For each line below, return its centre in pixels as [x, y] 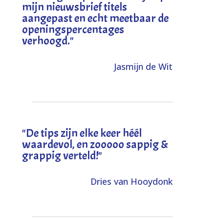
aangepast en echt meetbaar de [95, 18]
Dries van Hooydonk [132, 181]
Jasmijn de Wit [143, 66]
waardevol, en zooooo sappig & [95, 144]
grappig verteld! [60, 155]
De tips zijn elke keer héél [84, 133]
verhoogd [44, 40]
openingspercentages [73, 29]
